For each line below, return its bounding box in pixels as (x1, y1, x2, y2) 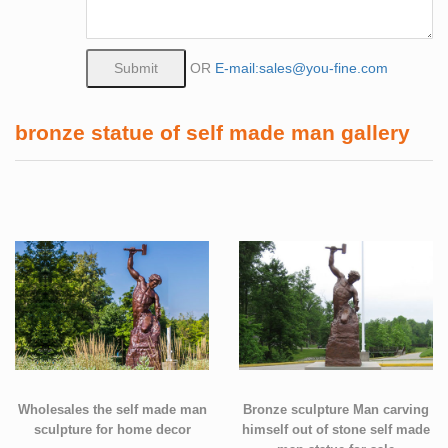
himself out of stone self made (242, 422, 430, 437)
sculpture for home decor (33, 422, 191, 437)
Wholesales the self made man (17, 402, 207, 417)
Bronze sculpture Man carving (243, 402, 429, 417)
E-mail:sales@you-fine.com (215, 59, 388, 76)
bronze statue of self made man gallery (15, 120, 410, 144)
